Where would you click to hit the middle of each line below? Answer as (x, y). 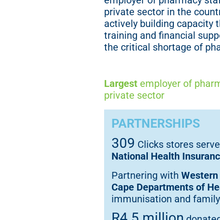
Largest (121, 83)
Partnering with (146, 175)
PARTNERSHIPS (156, 123)
